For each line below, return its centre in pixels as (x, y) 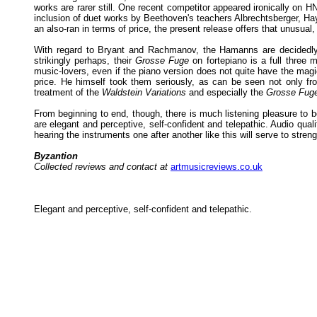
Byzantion (56, 156)
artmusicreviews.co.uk (217, 167)
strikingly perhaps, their (85, 60)
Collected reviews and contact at (101, 167)
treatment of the (68, 92)
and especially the (226, 92)
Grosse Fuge (162, 60)
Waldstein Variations (144, 92)
